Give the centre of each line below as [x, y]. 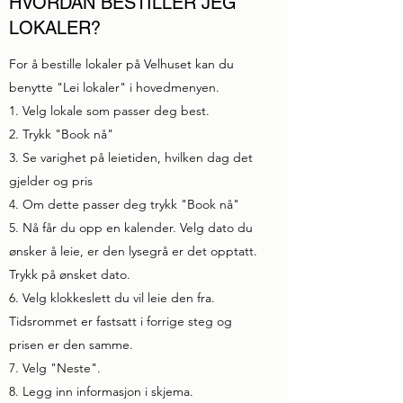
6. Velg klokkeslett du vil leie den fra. [112, 298]
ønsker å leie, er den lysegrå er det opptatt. [133, 251]
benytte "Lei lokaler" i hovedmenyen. [116, 87]
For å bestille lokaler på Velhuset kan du [121, 64]
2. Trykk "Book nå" [61, 134]
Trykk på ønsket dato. [70, 274]
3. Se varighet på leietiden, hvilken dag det [131, 157]
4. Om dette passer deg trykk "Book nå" [126, 204]
